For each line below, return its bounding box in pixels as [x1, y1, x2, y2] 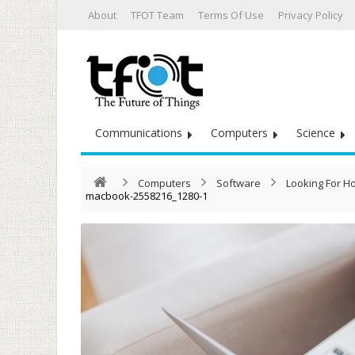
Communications [95, 125, 182, 140]
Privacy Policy [278, 8, 343, 22]
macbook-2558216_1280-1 [86, 189, 208, 203]
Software [216, 176, 261, 190]
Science [296, 125, 335, 140]
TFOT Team [131, 8, 184, 22]
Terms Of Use [198, 8, 264, 22]
